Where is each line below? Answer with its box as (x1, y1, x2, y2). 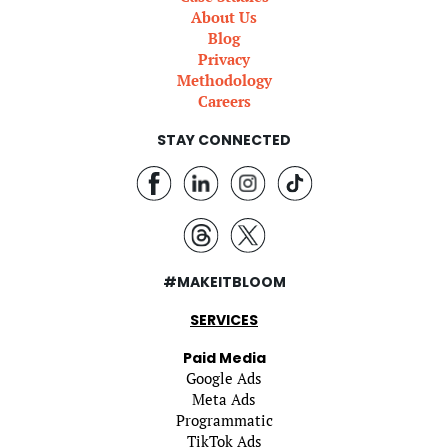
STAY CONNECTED (157, 129, 291, 150)
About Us (191, 6, 257, 27)
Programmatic (175, 409, 273, 430)
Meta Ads (192, 388, 256, 409)
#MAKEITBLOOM (162, 271, 286, 292)
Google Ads (186, 367, 262, 388)
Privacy (198, 48, 250, 69)
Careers (197, 90, 251, 111)
